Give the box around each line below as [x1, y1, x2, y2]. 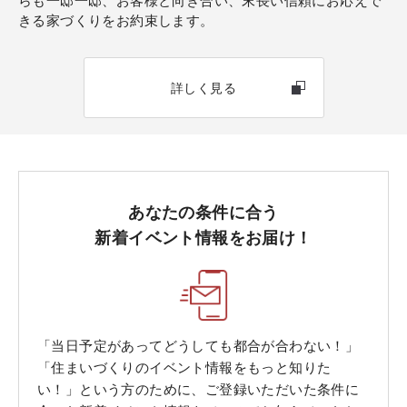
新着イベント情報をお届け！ [94, 224, 313, 249]
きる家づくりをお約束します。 [18, 9, 214, 29]
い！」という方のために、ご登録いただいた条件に [37, 378, 360, 398]
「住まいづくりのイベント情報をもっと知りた [37, 356, 332, 376]
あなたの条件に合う [128, 199, 279, 223]
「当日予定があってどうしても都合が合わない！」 [37, 334, 360, 354]
